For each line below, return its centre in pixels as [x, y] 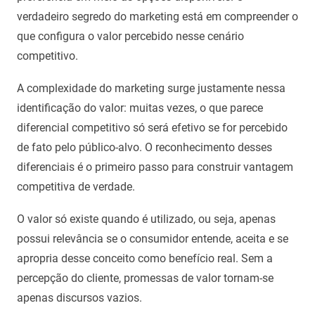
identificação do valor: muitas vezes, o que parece [140, 108]
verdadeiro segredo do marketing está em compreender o [157, 17]
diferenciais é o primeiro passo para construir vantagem [155, 167]
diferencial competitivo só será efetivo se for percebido [152, 128]
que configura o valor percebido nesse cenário [130, 37]
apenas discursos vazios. [79, 298]
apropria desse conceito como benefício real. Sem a [145, 259]
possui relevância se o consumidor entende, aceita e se [153, 239]
